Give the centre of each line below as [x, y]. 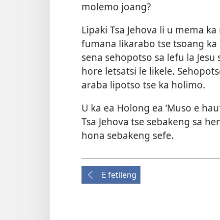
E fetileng [119, 175]
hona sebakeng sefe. [128, 136]
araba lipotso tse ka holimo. [143, 85]
